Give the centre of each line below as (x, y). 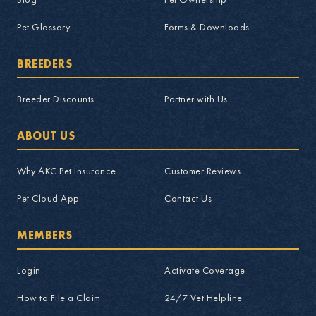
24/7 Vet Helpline (203, 298)
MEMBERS (45, 235)
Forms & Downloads (207, 27)
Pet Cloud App (48, 198)
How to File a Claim (59, 298)
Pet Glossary (43, 27)
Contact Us (188, 198)
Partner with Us (196, 99)
